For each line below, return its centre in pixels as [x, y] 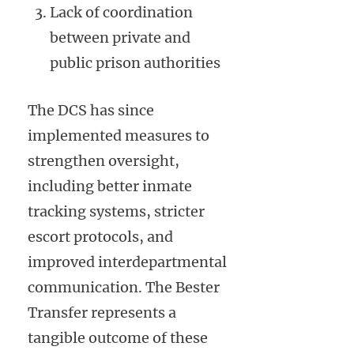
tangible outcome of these [118, 338]
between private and [120, 38]
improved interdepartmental [127, 262]
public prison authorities [135, 63]
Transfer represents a [102, 313]
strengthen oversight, [104, 161]
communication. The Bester [124, 288]
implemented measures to [119, 136]
